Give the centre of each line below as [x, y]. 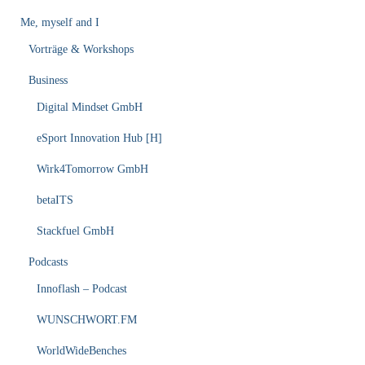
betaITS [55, 200]
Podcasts [48, 262]
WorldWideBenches [81, 351]
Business [48, 81]
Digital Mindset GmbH [90, 108]
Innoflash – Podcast [82, 289]
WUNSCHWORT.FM [87, 320]
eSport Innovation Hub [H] [99, 139]
